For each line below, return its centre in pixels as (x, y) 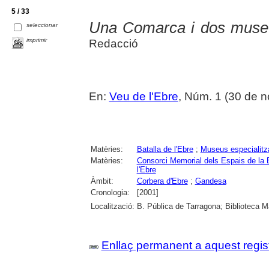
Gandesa (210, 181)
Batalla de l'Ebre (165, 150)
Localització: (112, 207)
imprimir (37, 40)
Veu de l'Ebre (144, 97)
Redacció (113, 44)
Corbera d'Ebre (162, 181)
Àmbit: (102, 181)
